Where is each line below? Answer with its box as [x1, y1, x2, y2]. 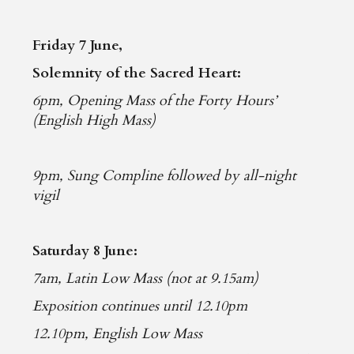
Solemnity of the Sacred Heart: [32, 63, 242, 84]
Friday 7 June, [32, 36, 123, 56]
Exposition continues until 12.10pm [32, 296, 248, 317]
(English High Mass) [32, 111, 156, 131]
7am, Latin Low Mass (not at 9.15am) [32, 269, 259, 289]
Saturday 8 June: [32, 241, 138, 262]
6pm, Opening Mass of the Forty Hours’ [32, 91, 277, 111]
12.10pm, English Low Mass [32, 324, 203, 345]
